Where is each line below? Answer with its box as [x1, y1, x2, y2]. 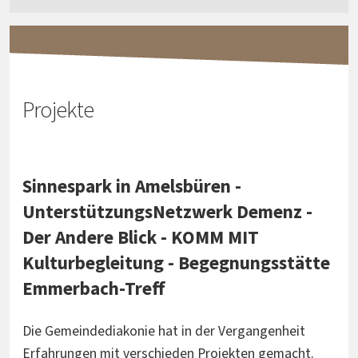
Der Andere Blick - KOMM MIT [22, 225, 259, 252]
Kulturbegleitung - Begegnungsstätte [22, 250, 330, 277]
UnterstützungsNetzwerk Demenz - [22, 199, 312, 226]
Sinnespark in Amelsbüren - [22, 173, 241, 201]
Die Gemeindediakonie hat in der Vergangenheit [22, 321, 305, 342]
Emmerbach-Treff [22, 276, 165, 303]
